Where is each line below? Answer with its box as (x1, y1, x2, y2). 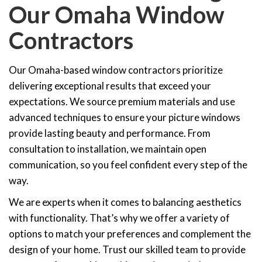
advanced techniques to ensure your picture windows (9, 111, 240, 124)
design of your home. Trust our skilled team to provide (9, 243, 246, 256)
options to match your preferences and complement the (9, 227, 251, 240)
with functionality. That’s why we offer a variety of (9, 212, 230, 225)
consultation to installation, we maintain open (9, 143, 206, 156)
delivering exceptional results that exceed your (9, 80, 211, 92)
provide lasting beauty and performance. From (9, 127, 211, 140)
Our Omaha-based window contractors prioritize (9, 64, 223, 77)
